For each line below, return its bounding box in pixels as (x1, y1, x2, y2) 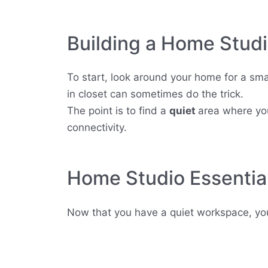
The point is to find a (67, 105, 169, 117)
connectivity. (67, 121, 127, 134)
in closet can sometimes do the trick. (67, 88, 243, 100)
